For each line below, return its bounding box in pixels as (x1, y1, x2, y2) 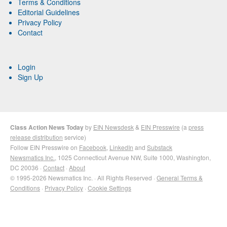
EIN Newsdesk (93, 123, 134, 132)
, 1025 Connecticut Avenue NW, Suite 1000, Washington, (55, 153, 211, 162)
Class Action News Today (10, 123, 84, 132)
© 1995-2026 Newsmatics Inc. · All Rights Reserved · (10, 173, 157, 182)
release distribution (10, 133, 63, 142)
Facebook (79, 143, 106, 152)
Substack (147, 143, 172, 152)
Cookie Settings (88, 183, 131, 193)
